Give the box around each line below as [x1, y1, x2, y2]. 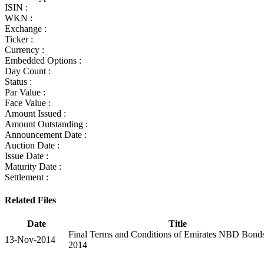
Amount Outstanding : [5, 119, 88, 130]
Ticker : [5, 34, 33, 45]
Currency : [5, 45, 44, 55]
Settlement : [5, 172, 48, 183]
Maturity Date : [5, 161, 61, 172]
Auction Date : [5, 140, 60, 151]
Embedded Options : [5, 55, 81, 66]
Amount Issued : [5, 108, 66, 119]
